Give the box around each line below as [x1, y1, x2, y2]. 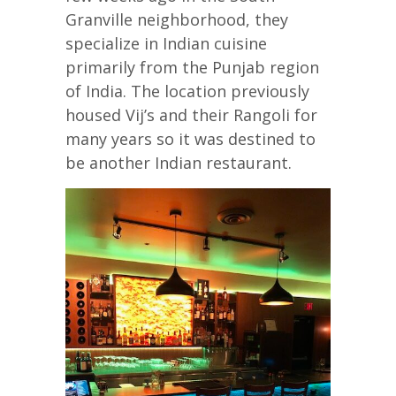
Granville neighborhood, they [65, 8, 288, 30]
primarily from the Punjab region [65, 56, 319, 78]
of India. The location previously [65, 80, 309, 102]
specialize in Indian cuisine [65, 32, 267, 54]
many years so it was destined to [65, 127, 316, 149]
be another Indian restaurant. [65, 151, 292, 173]
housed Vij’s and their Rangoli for [65, 103, 317, 126]
